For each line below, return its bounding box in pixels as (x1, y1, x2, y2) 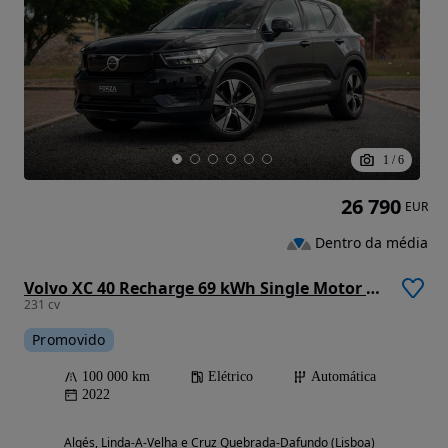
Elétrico (208, 369, 253, 385)
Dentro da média (315, 233, 428, 253)
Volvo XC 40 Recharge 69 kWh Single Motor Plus (366, 277, 380, 300)
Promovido (32, 330, 106, 350)
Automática (311, 369, 376, 385)
